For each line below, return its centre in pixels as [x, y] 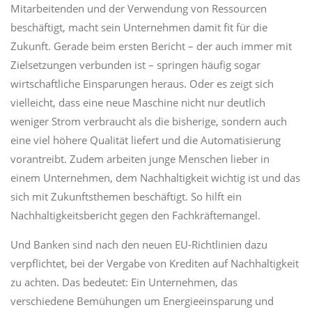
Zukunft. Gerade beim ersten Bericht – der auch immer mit [151, 46]
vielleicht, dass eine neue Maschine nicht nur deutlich [138, 102]
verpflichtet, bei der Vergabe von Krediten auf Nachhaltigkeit [155, 263]
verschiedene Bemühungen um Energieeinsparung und [142, 301]
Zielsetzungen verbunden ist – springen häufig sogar [135, 65]
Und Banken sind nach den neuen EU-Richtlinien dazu [139, 244]
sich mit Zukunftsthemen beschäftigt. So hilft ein [126, 196]
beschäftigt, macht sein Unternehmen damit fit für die [139, 27]
